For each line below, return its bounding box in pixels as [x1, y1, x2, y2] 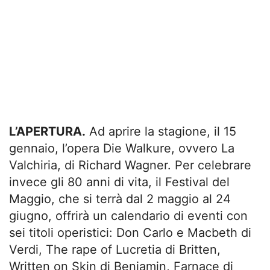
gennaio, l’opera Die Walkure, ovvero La [9, 141, 234, 156]
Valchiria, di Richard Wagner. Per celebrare [9, 158, 251, 173]
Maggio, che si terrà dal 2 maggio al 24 [9, 192, 231, 207]
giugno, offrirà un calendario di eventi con [9, 209, 248, 224]
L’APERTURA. [9, 124, 86, 139]
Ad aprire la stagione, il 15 [86, 124, 236, 139]
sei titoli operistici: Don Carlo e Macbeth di [9, 225, 251, 240]
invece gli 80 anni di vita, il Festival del [9, 175, 230, 190]
